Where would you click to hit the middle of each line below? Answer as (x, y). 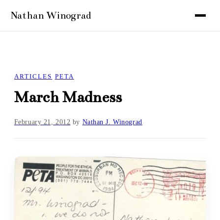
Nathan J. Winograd (112, 122)
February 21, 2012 (42, 122)
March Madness (68, 97)
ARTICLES (33, 76)
